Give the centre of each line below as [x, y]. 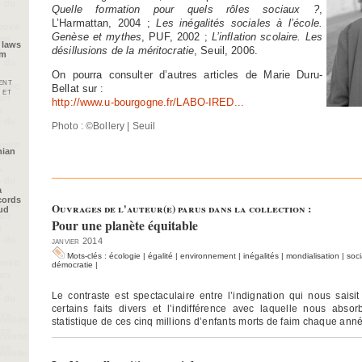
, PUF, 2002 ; [177, 36]
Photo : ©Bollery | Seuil [104, 126]
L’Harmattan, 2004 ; [104, 23]
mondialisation [313, 256]
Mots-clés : [87, 256]
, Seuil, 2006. [226, 50]
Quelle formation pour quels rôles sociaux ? [185, 9]
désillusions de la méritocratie [123, 50]
